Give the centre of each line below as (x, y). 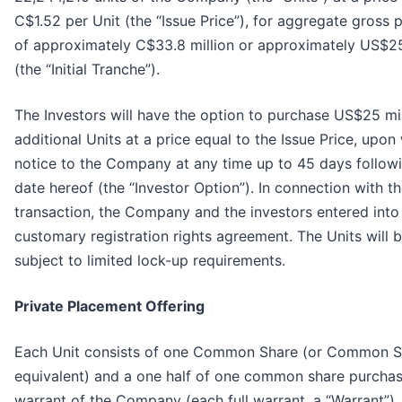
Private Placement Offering (109, 306)
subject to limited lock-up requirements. (150, 261)
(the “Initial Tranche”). (87, 70)
